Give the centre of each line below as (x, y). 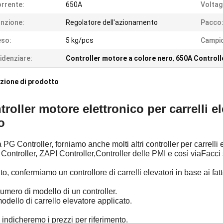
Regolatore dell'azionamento (112, 22)
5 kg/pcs (80, 40)
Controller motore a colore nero (119, 58)
